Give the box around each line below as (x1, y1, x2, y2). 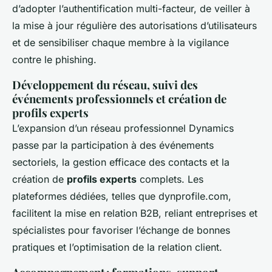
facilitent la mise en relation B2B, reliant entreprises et (12, 207, 257, 220)
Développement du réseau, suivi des (12, 77, 198, 93)
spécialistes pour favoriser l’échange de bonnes (12, 224, 230, 237)
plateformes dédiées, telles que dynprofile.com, (12, 190, 231, 203)
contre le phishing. (12, 53, 97, 66)
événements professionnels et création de (12, 91, 226, 107)
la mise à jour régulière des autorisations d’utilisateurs (12, 19, 257, 32)
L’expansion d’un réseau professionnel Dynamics (12, 122, 234, 135)
